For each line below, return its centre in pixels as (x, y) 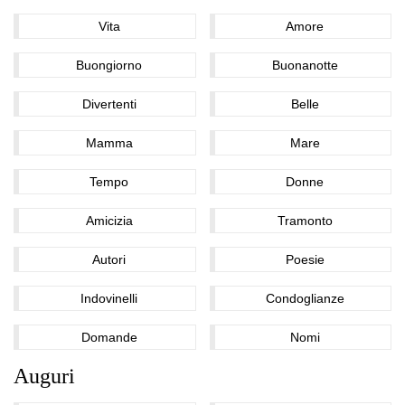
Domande (109, 337)
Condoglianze (305, 298)
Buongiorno (109, 65)
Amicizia (109, 220)
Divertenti (109, 104)
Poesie (305, 259)
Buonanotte (305, 65)
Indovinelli (109, 298)
